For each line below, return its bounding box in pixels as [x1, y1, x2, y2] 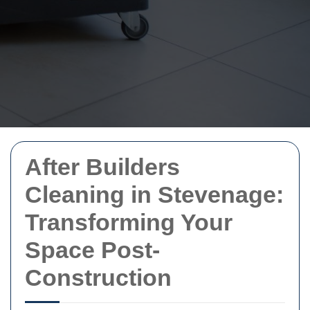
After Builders [25, 154, 180, 180]
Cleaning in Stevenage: [25, 181, 284, 208]
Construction [25, 264, 172, 291]
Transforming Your [25, 209, 232, 235]
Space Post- [25, 237, 160, 263]
